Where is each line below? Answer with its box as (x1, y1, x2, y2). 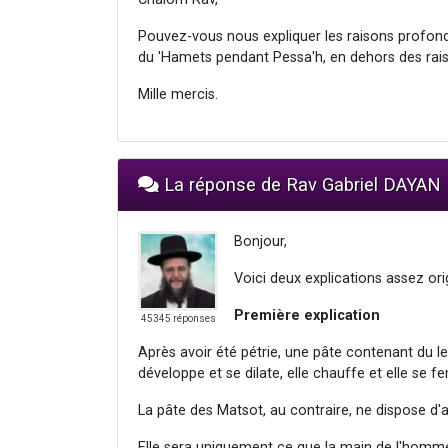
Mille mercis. (138, 85, 218, 103)
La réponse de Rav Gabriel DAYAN (159, 173, 441, 195)
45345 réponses (140, 312, 216, 324)
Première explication (234, 306, 380, 324)
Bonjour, (234, 232, 287, 250)
